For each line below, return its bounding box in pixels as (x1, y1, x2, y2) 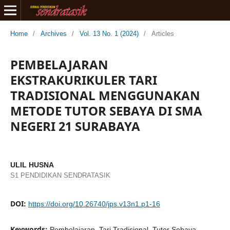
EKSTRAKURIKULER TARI (10, 71, 157, 88)
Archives (40, 29, 67, 37)
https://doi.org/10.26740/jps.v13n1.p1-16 (28, 199, 160, 208)
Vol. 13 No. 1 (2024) (79, 29, 139, 37)
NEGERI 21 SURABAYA (10, 117, 140, 135)
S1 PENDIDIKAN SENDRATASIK (10, 171, 110, 179)
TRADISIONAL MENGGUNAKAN (10, 86, 200, 104)
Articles (151, 29, 174, 37)
